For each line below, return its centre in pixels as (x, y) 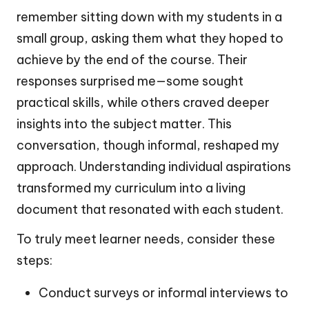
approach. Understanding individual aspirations (154, 167)
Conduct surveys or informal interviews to (163, 293)
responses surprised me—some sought (130, 81)
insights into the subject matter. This (124, 124)
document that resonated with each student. (150, 210)
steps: (34, 261)
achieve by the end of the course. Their (132, 60)
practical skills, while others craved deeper (143, 103)
